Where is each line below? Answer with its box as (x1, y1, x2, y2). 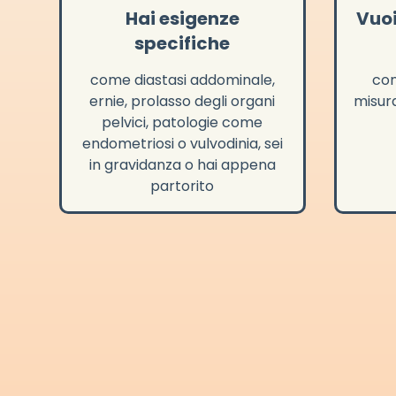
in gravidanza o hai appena (88, 155, 276, 176)
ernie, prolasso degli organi (89, 91, 276, 112)
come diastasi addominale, (89, 70, 275, 91)
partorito (150, 176, 215, 197)
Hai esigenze (125, 6, 240, 32)
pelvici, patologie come (102, 112, 263, 133)
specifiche (134, 31, 231, 57)
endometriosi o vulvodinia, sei (81, 133, 283, 155)
